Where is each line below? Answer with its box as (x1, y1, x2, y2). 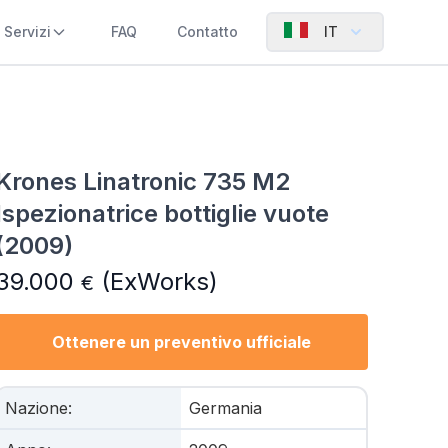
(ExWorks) (93, 267, 218, 296)
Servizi (4, 23, 51, 40)
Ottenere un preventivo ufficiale (51, 332, 311, 352)
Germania (189, 398, 263, 418)
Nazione (4, 398, 68, 418)
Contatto (177, 23, 238, 40)
